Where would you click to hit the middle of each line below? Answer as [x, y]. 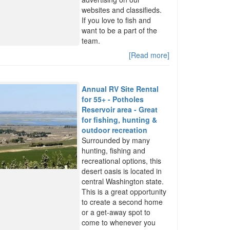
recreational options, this [122, 161]
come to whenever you [119, 222]
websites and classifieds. [122, 10]
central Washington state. [123, 181]
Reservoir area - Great [120, 109]
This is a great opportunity [124, 191]
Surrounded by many [116, 140]
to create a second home [122, 202]
